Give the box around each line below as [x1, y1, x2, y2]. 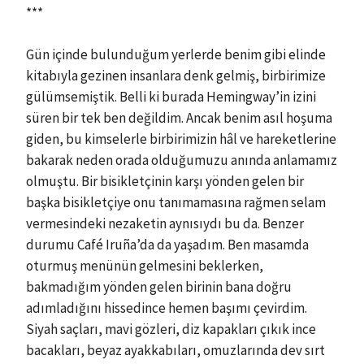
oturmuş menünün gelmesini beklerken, [26, 257, 263, 275]
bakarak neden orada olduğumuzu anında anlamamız [26, 151, 337, 169]
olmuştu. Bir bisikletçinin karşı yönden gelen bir [26, 172, 304, 190]
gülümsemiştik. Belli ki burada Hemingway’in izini [26, 88, 316, 106]
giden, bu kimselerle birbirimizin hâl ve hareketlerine [26, 130, 336, 148]
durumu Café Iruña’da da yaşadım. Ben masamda [26, 236, 309, 253]
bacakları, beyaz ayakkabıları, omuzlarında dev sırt [26, 341, 325, 359]
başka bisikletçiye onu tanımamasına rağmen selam [26, 193, 326, 211]
